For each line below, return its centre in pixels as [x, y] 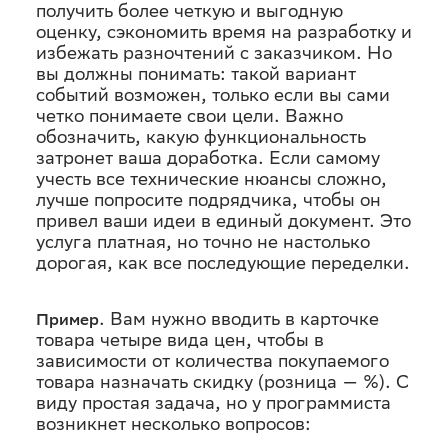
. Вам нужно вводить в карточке [239, 318]
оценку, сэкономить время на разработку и [224, 31]
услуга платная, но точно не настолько [203, 241]
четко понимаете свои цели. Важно [189, 115]
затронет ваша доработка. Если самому [208, 157]
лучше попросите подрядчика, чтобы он [208, 199]
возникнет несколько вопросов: [173, 423]
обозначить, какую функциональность [201, 136]
